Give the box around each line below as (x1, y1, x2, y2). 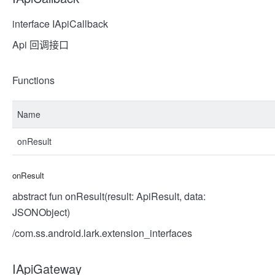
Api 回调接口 (12, 37, 69, 52)
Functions (12, 73, 55, 87)
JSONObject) (12, 205, 70, 219)
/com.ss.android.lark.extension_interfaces (12, 226, 192, 240)
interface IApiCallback (12, 17, 108, 31)
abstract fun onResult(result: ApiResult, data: (12, 189, 206, 203)
